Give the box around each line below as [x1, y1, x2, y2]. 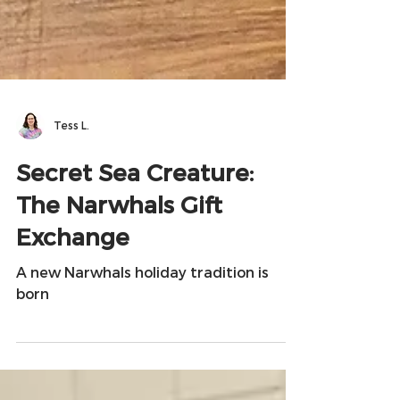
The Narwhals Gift [16, 254, 222, 282]
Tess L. [54, 183, 89, 196]
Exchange [16, 287, 129, 314]
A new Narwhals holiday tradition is [16, 328, 269, 345]
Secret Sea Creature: [16, 222, 254, 250]
